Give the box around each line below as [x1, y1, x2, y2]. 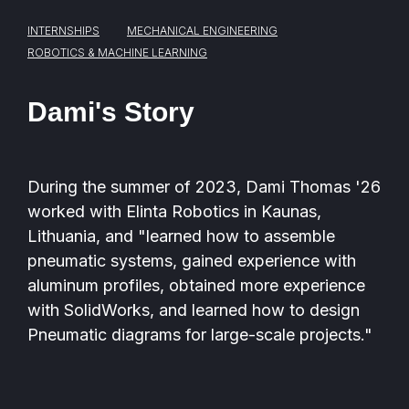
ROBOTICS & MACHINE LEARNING [27, 46, 207, 59]
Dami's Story [27, 97, 194, 127]
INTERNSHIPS [27, 24, 100, 37]
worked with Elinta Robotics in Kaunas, [27, 202, 321, 221]
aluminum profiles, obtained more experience [27, 276, 365, 295]
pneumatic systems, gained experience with [27, 251, 356, 270]
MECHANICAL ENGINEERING [127, 24, 278, 37]
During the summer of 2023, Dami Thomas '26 [27, 177, 381, 196]
